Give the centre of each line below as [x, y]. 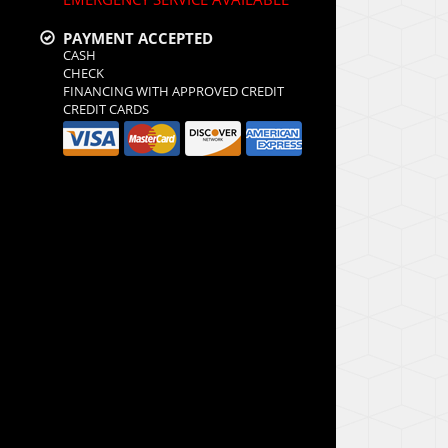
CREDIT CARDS [106, 109]
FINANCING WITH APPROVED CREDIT [173, 91]
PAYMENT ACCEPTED [134, 38]
